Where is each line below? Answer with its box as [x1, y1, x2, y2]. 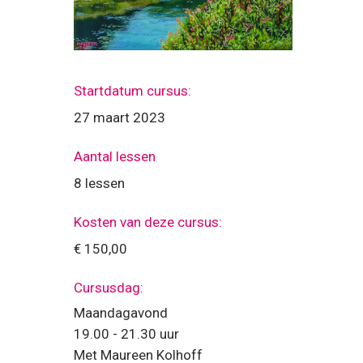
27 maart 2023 [74, 109, 165, 126]
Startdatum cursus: [74, 82, 191, 99]
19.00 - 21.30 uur [74, 325, 179, 342]
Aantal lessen [74, 147, 156, 164]
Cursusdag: [74, 279, 143, 296]
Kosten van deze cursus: [74, 213, 222, 230]
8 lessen [74, 174, 125, 191]
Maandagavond [74, 304, 168, 321]
